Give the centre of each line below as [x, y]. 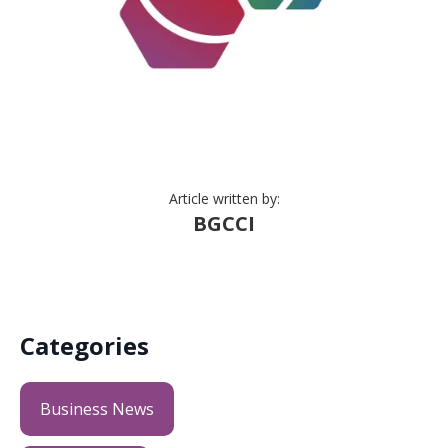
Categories [84, 345]
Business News [97, 408]
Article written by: [224, 198]
